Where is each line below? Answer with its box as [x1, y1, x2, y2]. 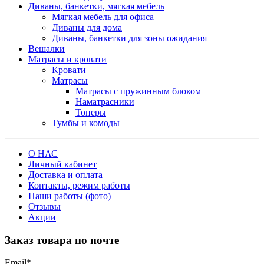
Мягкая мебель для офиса [52, 11, 154, 22]
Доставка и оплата [28, 169, 103, 180]
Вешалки [28, 43, 65, 54]
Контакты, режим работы [28, 180, 130, 190]
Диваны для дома [52, 22, 122, 32]
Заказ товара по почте [5, 233, 119, 246]
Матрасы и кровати [28, 54, 107, 64]
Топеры [75, 107, 106, 117]
